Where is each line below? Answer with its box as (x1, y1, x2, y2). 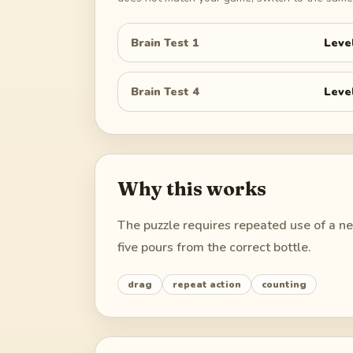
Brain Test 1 (131, 34, 199, 50)
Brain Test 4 (131, 84, 199, 100)
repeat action (173, 277, 241, 291)
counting (262, 277, 307, 291)
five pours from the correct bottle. (117, 238, 311, 256)
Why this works (117, 176, 266, 200)
